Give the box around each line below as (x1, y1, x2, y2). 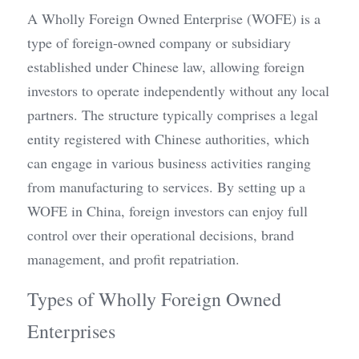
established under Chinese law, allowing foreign (27, 57, 305, 77)
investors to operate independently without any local (27, 81, 329, 101)
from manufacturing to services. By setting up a (27, 177, 305, 197)
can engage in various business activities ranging (27, 153, 311, 173)
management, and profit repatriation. (27, 249, 240, 269)
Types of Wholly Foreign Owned (27, 286, 281, 313)
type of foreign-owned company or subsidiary (27, 33, 291, 53)
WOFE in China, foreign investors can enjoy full (27, 201, 308, 221)
